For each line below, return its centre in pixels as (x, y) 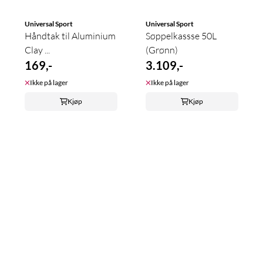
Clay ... (37, 50)
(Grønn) (162, 50)
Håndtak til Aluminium (70, 36)
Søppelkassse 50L (181, 36)
